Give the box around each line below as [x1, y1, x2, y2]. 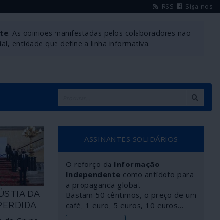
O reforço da [65, 159, 114, 169]
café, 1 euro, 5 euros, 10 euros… [65, 200, 184, 210]
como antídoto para [120, 169, 193, 179]
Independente [65, 169, 121, 179]
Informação [114, 159, 160, 169]
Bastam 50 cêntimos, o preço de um [65, 190, 196, 200]
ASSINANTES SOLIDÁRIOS [84, 134, 178, 144]
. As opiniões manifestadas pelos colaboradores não [8, 28, 191, 38]
